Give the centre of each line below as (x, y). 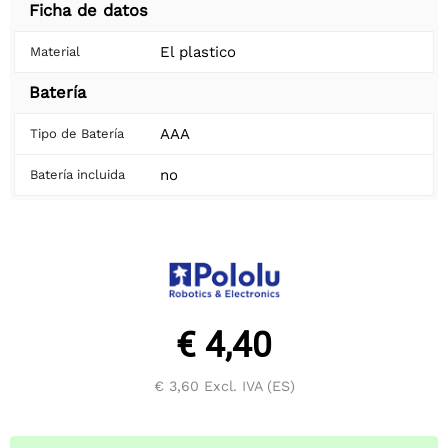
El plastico (198, 52)
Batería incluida (77, 175)
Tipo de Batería (77, 134)
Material (55, 52)
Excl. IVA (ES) (246, 386)
